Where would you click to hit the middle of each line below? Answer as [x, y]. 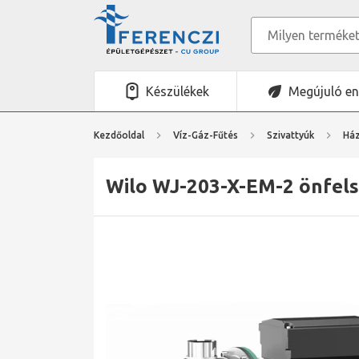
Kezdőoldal [119, 135]
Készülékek [177, 91]
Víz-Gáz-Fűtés [206, 135]
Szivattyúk [290, 135]
